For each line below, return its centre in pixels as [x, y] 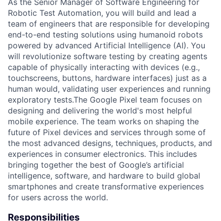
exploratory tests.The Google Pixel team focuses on [105, 100]
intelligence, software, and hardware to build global [104, 176]
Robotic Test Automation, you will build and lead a [102, 13]
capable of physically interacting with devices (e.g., [104, 67]
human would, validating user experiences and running [109, 89]
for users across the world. [58, 198]
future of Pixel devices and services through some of [107, 132]
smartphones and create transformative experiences [106, 187]
